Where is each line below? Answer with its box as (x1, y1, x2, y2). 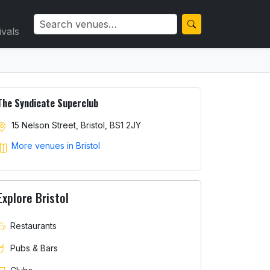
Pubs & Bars (10, 242, 58, 253)
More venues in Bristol (11, 140, 100, 151)
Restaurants (10, 220, 57, 231)
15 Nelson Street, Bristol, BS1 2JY (11, 120, 141, 130)
